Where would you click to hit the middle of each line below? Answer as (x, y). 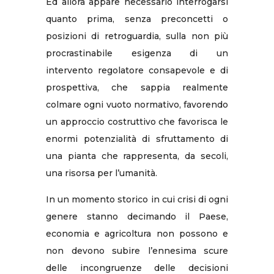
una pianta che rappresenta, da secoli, (137, 156)
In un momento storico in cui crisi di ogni (137, 199)
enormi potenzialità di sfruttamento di (137, 139)
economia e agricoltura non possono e (137, 233)
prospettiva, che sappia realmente (137, 87)
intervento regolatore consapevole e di (137, 70)
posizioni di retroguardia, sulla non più (137, 36)
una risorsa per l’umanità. (102, 173)
